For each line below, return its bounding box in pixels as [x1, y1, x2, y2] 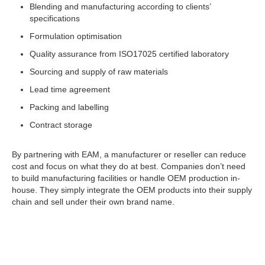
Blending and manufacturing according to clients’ [30, 1, 211, 11]
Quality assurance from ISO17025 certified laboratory [30, 49, 229, 59]
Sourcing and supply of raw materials [30, 66, 168, 76]
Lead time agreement [30, 84, 110, 94]
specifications [30, 13, 80, 23]
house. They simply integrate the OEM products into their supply [12, 185, 252, 195]
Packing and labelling [30, 102, 109, 112]
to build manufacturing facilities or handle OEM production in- [12, 173, 240, 183]
